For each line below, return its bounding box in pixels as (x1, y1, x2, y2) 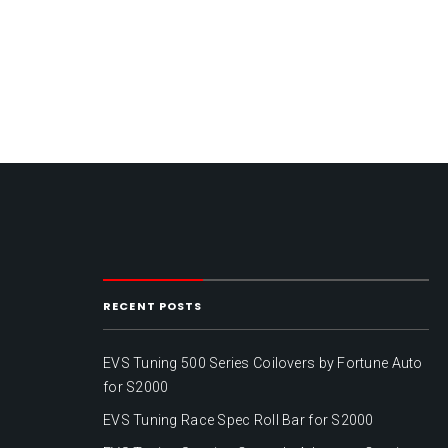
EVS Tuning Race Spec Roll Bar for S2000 (103, 412, 374, 429)
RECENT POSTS (103, 297, 203, 314)
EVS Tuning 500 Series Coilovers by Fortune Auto (103, 355, 423, 372)
